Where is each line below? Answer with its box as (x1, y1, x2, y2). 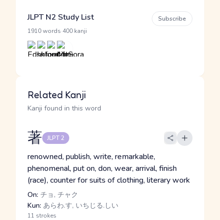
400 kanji (62, 27, 87, 35)
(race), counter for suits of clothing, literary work (27, 175, 190, 186)
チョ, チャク (38, 190, 78, 199)
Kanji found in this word (27, 104, 101, 113)
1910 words (27, 27, 61, 35)
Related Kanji (27, 89, 86, 101)
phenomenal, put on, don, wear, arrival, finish (27, 163, 177, 174)
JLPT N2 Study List (27, 12, 94, 23)
